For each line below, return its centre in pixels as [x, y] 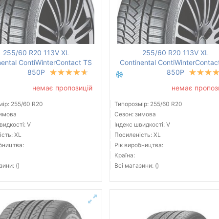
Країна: [124, 155]
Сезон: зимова [135, 114]
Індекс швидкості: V [142, 125]
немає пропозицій [62, 88]
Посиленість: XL [137, 135]
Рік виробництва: [139, 145]
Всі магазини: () [136, 166]
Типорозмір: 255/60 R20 [148, 104]
